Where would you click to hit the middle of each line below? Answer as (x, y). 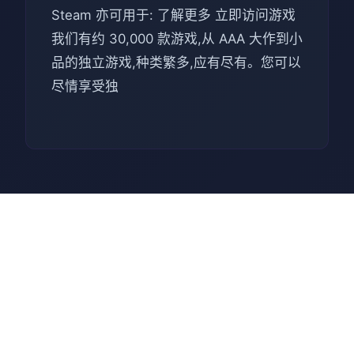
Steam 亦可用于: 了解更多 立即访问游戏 (173, 15)
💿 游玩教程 (177, 265)
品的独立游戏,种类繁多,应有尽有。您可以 (176, 62)
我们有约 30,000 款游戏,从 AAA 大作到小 (177, 38)
